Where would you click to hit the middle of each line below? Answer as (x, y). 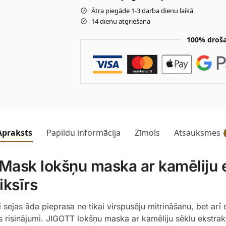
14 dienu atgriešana (121, 21)
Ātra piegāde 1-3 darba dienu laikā (142, 10)
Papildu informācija (83, 132)
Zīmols (147, 132)
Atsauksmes (197, 132)
